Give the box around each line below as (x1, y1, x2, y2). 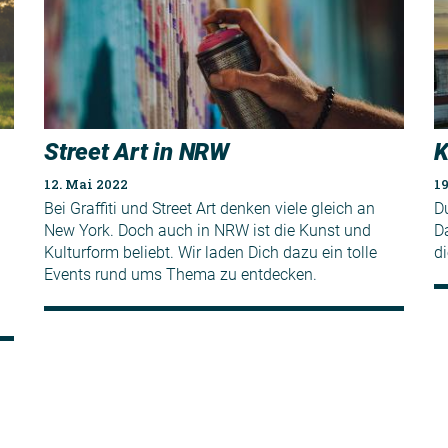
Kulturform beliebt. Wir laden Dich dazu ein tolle (44, 242, 377, 262)
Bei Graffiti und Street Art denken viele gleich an (44, 198, 375, 218)
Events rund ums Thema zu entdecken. (44, 264, 317, 284)
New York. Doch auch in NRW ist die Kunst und (44, 220, 371, 240)
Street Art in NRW (44, 137, 229, 166)
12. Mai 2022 (44, 174, 128, 193)
